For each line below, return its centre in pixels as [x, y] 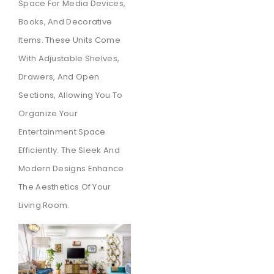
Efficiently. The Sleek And [69, 150]
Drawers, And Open [59, 77]
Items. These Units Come [69, 40]
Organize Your [48, 114]
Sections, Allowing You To [71, 95]
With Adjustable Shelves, [69, 59]
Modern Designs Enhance [71, 169]
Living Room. [44, 206]
